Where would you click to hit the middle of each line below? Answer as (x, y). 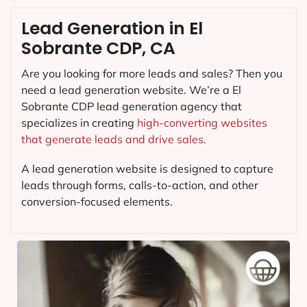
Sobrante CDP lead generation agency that (132, 107)
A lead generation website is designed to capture (147, 169)
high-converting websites (202, 123)
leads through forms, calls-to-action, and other (140, 185)
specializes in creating (79, 123)
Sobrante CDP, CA (98, 49)
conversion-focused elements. (97, 202)
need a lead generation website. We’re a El (131, 90)
